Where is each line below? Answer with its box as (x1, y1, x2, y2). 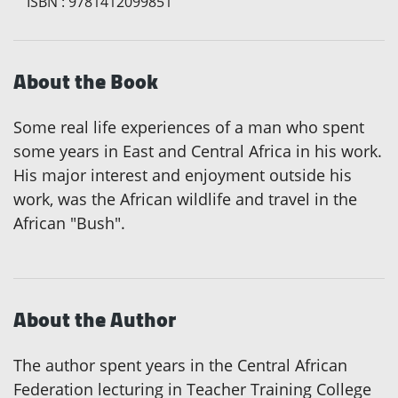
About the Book (13, 61, 158, 102)
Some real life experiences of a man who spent (13, 116, 364, 139)
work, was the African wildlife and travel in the (13, 188, 357, 211)
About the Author (13, 299, 176, 340)
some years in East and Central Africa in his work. (13, 140, 382, 163)
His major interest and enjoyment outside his (13, 164, 352, 187)
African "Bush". (13, 212, 125, 235)
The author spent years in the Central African (13, 354, 347, 377)
